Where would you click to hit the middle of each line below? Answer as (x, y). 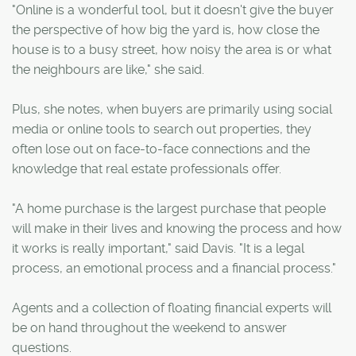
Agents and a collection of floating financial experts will (172, 308)
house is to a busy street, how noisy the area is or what (172, 49)
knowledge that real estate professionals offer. (147, 168)
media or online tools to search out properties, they (162, 129)
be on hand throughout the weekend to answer (149, 327)
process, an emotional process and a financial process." (174, 268)
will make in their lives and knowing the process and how (177, 228)
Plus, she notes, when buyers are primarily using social (172, 109)
